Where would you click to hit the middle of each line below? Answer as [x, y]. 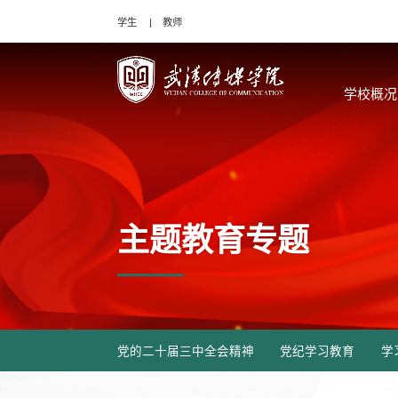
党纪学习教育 [318, 351]
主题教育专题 [213, 240]
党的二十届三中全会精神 [186, 351]
